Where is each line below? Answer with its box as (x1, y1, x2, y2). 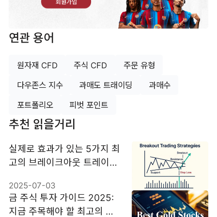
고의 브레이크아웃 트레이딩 (8, 156, 118, 168)
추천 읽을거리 (8, 117, 76, 132)
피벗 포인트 (69, 100, 108, 110)
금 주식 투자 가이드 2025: (8, 191, 114, 203)
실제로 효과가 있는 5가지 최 (8, 142, 120, 155)
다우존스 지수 (16, 80, 63, 91)
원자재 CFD (16, 61, 58, 71)
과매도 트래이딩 (79, 80, 133, 91)
